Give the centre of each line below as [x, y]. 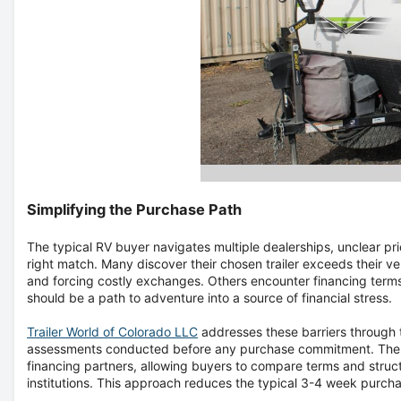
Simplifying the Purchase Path [134, 209]
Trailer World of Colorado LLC [112, 331]
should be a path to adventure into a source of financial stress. [209, 297]
